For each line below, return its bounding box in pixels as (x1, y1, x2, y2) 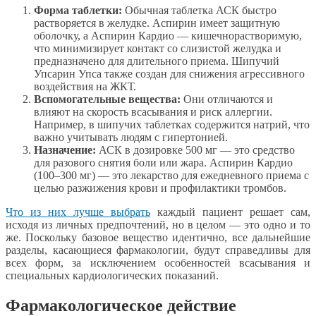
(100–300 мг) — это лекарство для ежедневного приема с (34, 169, 309, 182)
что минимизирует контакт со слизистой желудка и (34, 42, 281, 55)
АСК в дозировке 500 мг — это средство (96, 144, 295, 157)
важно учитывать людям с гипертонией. (34, 131, 228, 144)
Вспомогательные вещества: (34, 93, 181, 106)
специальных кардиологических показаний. (6, 269, 219, 282)
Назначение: (34, 144, 96, 157)
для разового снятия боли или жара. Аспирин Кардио (34, 157, 293, 169)
